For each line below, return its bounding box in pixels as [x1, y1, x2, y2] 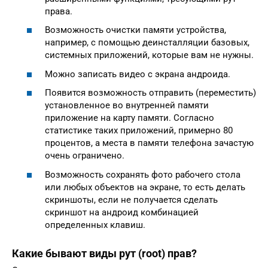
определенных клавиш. [45, 219, 145, 230]
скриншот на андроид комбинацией [45, 206, 199, 218]
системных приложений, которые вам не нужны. [45, 50, 254, 61]
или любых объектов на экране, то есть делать [45, 181, 245, 193]
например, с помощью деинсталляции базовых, [45, 37, 249, 48]
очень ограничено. [45, 150, 124, 162]
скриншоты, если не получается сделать [45, 194, 218, 205]
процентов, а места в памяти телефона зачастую [45, 138, 254, 149]
